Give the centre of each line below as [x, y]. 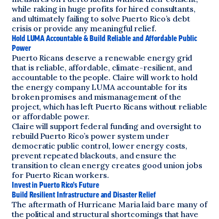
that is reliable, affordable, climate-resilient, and [102, 67]
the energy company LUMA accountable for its [99, 87]
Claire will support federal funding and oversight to [107, 126]
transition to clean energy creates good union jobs [107, 165]
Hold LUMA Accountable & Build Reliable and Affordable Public [105, 38]
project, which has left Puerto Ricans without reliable [109, 107]
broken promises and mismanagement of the [97, 97]
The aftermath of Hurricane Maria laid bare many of [110, 204]
